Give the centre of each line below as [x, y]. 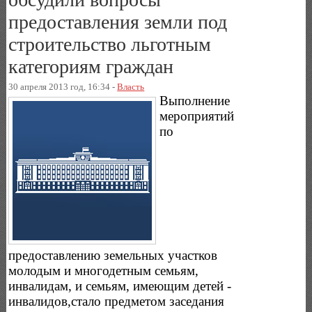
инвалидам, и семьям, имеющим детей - [120, 286]
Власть [131, 86]
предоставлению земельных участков [113, 255]
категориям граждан [91, 66]
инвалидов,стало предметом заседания [117, 301]
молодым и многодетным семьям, [104, 270]
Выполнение [195, 100]
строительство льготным [110, 44]
